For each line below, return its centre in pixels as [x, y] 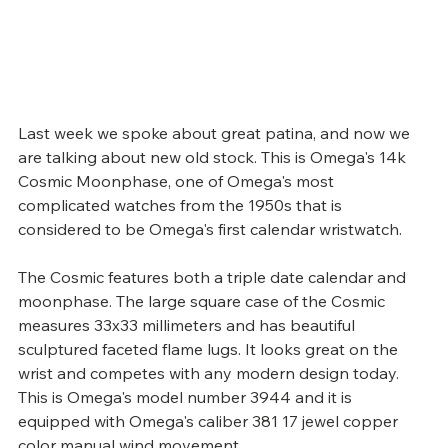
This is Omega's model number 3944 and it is [187, 396]
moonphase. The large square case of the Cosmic [203, 300]
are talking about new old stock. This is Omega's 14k [214, 156]
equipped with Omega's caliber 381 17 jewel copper [210, 420]
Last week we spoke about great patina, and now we [216, 132]
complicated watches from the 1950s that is [182, 204]
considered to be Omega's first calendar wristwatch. [210, 228]
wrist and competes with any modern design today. [210, 372]
